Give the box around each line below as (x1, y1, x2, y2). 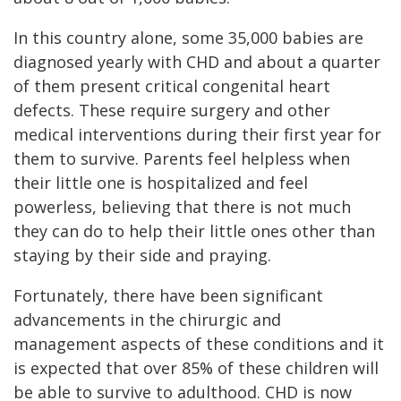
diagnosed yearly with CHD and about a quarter (13, 51, 380, 73)
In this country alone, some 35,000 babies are (13, 27, 363, 48)
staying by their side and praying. (13, 244, 271, 266)
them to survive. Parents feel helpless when (13, 148, 350, 169)
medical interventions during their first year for (13, 124, 381, 145)
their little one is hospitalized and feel (13, 172, 308, 193)
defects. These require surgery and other (13, 99, 330, 121)
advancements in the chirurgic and (13, 309, 281, 330)
